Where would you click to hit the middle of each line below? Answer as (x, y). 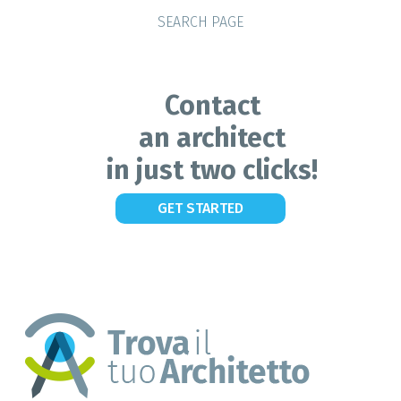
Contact (212, 106)
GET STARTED (200, 208)
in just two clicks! (212, 170)
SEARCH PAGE (200, 22)
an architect (212, 138)
